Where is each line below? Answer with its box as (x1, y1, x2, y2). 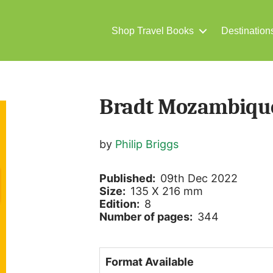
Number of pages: (99, 210, 198, 223)
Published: (99, 171, 161, 185)
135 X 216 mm (130, 184, 204, 197)
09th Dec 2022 (160, 171, 238, 185)
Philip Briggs (115, 137, 179, 151)
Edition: (99, 197, 145, 210)
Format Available (105, 255, 194, 268)
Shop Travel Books (112, 25, 194, 36)
